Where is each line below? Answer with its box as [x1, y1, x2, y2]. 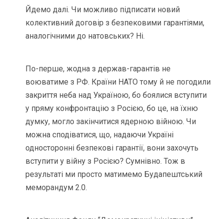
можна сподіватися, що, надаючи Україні [25, 130, 174, 140]
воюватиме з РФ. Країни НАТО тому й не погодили [25, 77, 211, 87]
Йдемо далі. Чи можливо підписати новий [25, 5, 180, 15]
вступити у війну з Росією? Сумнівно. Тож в [25, 156, 186, 166]
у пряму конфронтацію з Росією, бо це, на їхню [25, 104, 198, 113]
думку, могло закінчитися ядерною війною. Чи [25, 117, 197, 127]
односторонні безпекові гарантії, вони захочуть [25, 143, 199, 153]
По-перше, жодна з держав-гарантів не [25, 64, 171, 74]
